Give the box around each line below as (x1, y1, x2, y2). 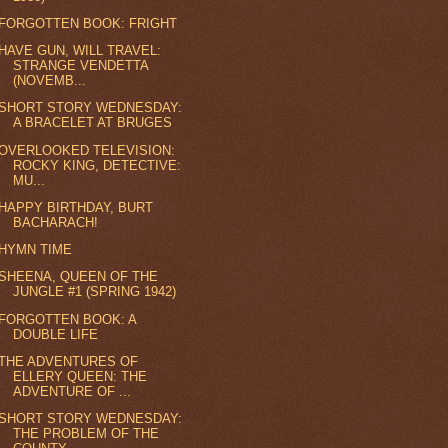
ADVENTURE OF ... (13, 383, 132, 399)
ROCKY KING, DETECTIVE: (13, 157, 182, 173)
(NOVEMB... (13, 73, 87, 89)
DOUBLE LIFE (13, 326, 99, 342)
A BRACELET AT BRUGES (13, 115, 173, 131)
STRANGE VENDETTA (13, 58, 149, 74)
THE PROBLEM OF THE (13, 425, 160, 441)
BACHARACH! (13, 214, 99, 230)
